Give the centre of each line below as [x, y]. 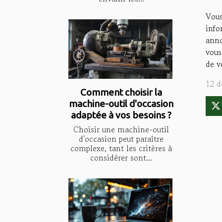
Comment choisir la [121, 92]
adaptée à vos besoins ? [121, 115]
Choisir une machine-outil [121, 129]
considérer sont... [121, 157]
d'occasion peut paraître [121, 139]
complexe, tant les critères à [121, 148]
